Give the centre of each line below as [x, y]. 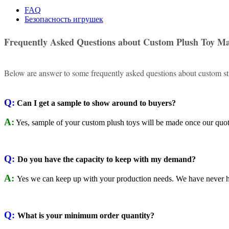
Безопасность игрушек [64, 19]
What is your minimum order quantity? [86, 215]
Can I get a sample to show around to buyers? [96, 103]
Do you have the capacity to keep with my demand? [107, 159]
